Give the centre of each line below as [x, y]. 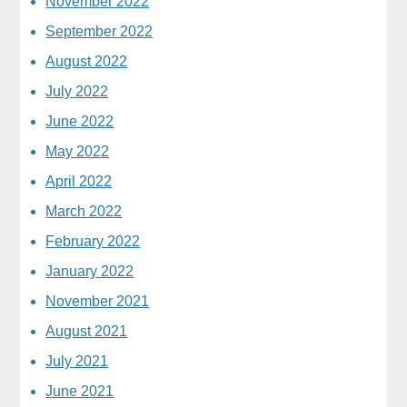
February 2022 [93, 241]
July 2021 [77, 361]
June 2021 [80, 391]
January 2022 [90, 271]
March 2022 [84, 211]
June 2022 [80, 121]
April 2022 [79, 181]
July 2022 [77, 91]
